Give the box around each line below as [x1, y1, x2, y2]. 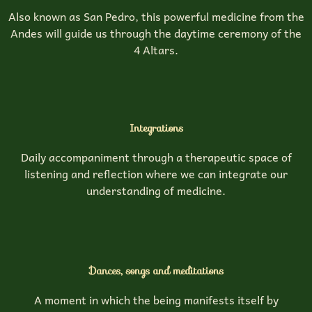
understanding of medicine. [86, 180, 226, 199]
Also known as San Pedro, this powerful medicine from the [8, 6, 304, 25]
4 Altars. [134, 40, 178, 58]
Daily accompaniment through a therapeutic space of [20, 147, 292, 166]
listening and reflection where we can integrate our [24, 164, 288, 182]
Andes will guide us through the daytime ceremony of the [10, 23, 302, 42]
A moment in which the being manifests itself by [33, 290, 279, 309]
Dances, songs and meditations [88, 263, 224, 279]
